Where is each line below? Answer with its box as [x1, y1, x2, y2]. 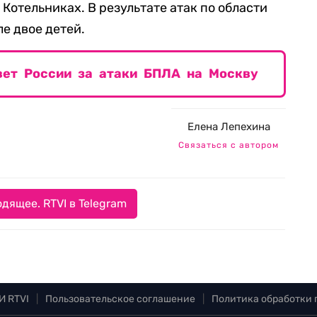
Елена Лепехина [187, 120, 270, 133]
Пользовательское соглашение [45, 293, 195, 305]
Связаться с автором [178, 140, 279, 150]
